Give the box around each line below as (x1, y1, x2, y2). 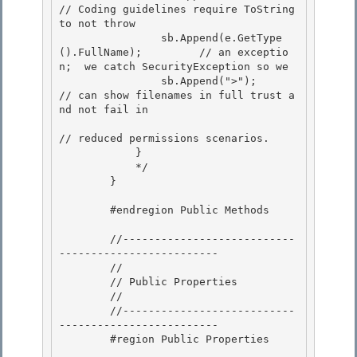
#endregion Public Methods (59, 204, 110, 217)
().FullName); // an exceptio (59, 46, 288, 59)
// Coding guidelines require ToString (59, 3, 295, 16)
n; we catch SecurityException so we (59, 61, 288, 73)
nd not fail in (59, 104, 155, 116)
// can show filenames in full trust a (59, 89, 295, 102)
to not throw (59, 18, 142, 30)
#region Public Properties (59, 333, 110, 346)
